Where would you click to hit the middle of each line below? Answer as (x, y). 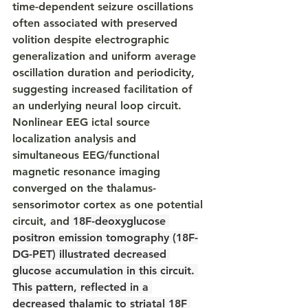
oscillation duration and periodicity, (105, 73)
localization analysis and (76, 139)
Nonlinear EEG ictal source (83, 122)
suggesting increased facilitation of (104, 89)
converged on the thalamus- (84, 188)
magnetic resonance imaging (88, 172)
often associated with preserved (97, 23)
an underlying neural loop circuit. (99, 106)
